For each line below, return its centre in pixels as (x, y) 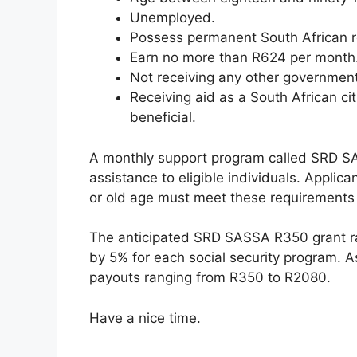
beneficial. (163, 117)
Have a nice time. (145, 318)
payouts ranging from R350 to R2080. (210, 277)
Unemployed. (173, 18)
